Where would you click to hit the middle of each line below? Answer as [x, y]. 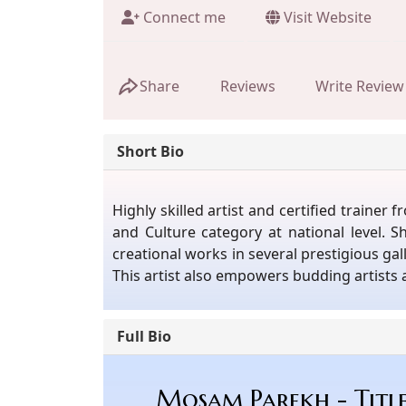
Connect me [183, 17]
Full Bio [144, 336]
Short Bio [150, 151]
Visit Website [326, 17]
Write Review [360, 87]
